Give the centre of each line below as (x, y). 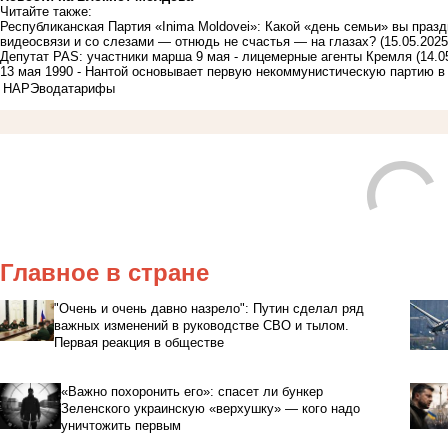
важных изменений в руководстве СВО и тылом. (202, 325)
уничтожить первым (120, 425)
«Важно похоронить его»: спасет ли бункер (191, 391)
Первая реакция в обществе (139, 342)
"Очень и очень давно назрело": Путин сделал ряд (209, 308)
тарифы (91, 88)
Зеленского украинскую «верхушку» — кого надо (210, 408)
